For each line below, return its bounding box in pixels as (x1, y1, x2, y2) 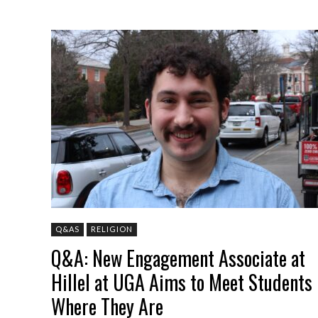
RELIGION (91, 224, 133, 234)
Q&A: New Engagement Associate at (51, 243, 305, 273)
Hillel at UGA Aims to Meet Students (51, 267, 312, 297)
